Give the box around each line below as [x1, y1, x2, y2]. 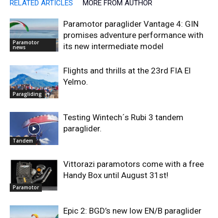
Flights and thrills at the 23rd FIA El [63, 65, 191, 75]
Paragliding [13, 91, 42, 98]
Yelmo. [63, 76, 88, 87]
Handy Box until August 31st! [63, 170, 168, 180]
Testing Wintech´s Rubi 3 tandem [63, 112, 183, 122]
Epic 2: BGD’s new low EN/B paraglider [63, 205, 201, 216]
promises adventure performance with [63, 30, 203, 40]
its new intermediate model [63, 41, 163, 51]
